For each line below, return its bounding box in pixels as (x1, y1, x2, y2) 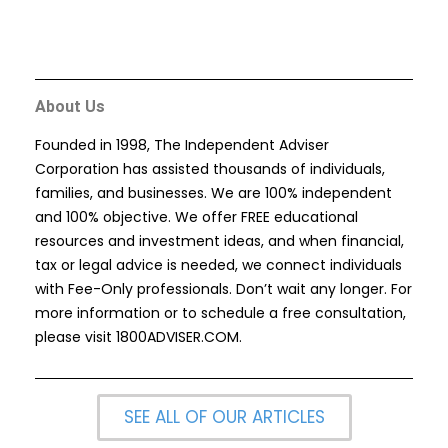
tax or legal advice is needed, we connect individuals (35, 255, 402, 276)
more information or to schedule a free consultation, (35, 303, 406, 324)
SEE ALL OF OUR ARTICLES (123, 405, 325, 430)
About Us (35, 96, 105, 116)
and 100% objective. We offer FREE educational (35, 207, 358, 228)
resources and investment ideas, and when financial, (35, 231, 404, 252)
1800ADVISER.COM (116, 327, 239, 348)
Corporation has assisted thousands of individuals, (35, 159, 385, 180)
